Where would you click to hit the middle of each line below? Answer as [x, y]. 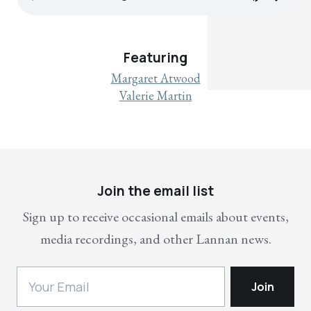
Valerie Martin [155, 95]
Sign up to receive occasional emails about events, [155, 216]
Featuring [155, 57]
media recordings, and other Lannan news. [155, 238]
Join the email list [155, 191]
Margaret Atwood [155, 78]
